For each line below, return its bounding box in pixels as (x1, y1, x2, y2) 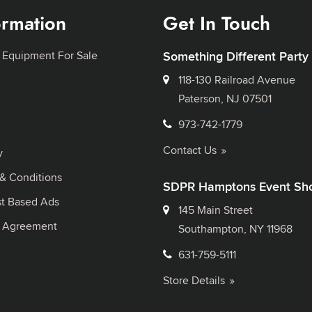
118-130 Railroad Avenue (178, 71, 296, 88)
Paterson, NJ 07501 (178, 90, 272, 107)
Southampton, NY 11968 (178, 220, 293, 237)
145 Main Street (178, 201, 253, 218)
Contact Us (163, 141, 217, 158)
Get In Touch (163, 10, 271, 37)
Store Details (163, 272, 226, 288)
